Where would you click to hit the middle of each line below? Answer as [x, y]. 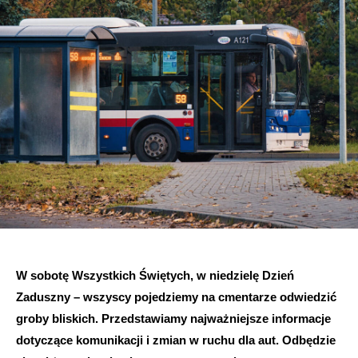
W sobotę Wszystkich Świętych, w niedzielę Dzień [155, 276]
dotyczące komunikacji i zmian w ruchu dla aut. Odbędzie [176, 340]
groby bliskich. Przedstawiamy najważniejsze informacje [173, 319]
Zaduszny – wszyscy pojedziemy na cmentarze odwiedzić [176, 297]
